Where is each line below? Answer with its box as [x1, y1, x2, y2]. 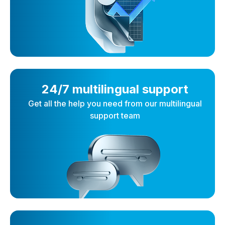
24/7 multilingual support [42, 82, 188, 97]
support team [90, 110, 140, 121]
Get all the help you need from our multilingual [28, 98, 202, 109]
